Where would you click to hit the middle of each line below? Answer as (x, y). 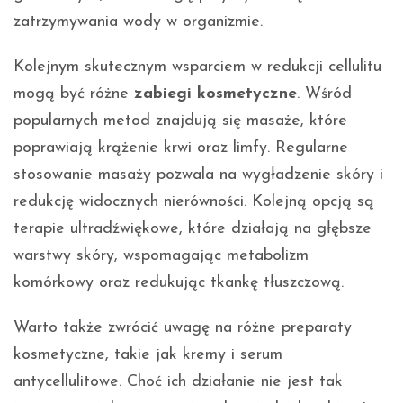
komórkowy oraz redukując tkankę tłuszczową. (179, 283)
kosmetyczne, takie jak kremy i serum (148, 355)
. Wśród (324, 94)
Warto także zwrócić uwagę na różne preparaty (183, 328)
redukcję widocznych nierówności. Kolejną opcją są (194, 202)
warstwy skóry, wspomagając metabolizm (161, 256)
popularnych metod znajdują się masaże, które (180, 121)
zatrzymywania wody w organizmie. (138, 22)
